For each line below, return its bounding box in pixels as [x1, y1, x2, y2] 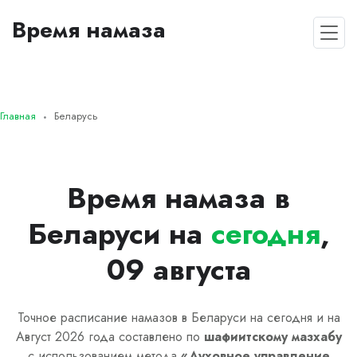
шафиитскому [203, 327, 288, 346]
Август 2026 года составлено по [15, 327, 204, 346]
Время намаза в [67, 177, 290, 219]
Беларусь [54, 108, 98, 124]
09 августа [106, 249, 251, 291]
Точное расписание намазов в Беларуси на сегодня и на [17, 308, 340, 327]
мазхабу [287, 327, 342, 346]
